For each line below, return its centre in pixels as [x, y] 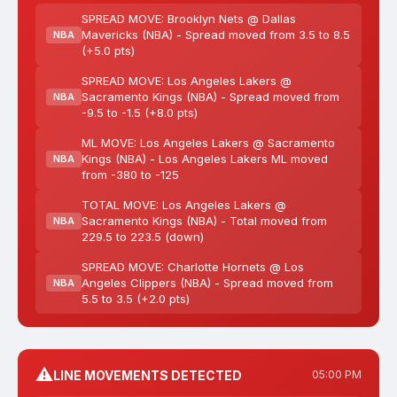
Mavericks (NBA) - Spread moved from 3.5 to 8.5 [216, 35]
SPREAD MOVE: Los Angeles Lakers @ [187, 81]
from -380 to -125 [130, 175]
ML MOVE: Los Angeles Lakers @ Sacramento [208, 143]
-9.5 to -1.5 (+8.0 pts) [140, 113]
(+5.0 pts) [108, 51]
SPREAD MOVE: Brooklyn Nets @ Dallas [189, 19]
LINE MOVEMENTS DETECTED [148, 375]
